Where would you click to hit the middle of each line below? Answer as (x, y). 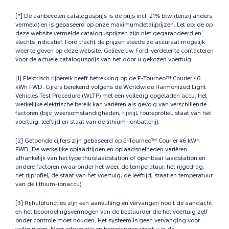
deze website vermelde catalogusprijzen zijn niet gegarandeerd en (108, 34)
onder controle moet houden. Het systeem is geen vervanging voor (108, 221)
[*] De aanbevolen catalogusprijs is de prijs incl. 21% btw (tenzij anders (114, 16)
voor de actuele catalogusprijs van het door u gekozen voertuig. (104, 60)
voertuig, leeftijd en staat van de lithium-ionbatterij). (87, 122)
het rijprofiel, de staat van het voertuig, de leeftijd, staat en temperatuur (114, 176)
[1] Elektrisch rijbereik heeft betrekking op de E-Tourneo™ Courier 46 (108, 79)
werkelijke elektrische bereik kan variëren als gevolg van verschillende (111, 105)
